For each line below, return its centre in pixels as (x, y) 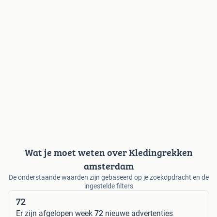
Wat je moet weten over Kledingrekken (108, 153)
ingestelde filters (108, 186)
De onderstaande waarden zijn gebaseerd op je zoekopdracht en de (108, 178)
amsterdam (108, 166)
